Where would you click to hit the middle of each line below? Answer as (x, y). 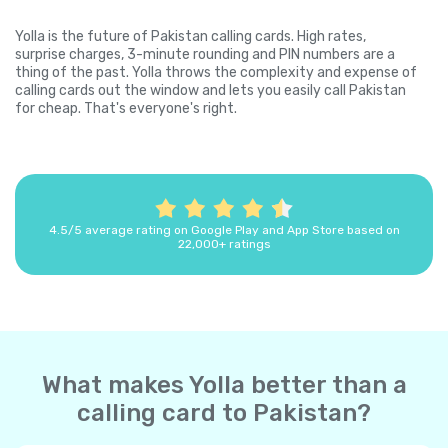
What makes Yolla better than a (224, 385)
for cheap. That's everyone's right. (126, 109)
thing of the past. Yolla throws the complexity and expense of (216, 73)
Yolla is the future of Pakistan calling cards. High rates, (190, 37)
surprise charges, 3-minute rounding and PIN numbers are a (205, 55)
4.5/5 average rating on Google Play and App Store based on (224, 230)
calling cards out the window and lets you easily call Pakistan (210, 91)
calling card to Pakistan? (224, 413)
